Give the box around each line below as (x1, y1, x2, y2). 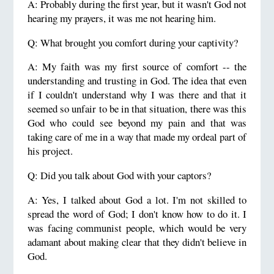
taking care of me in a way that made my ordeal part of (27, 130, 247, 144)
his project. (27, 144, 73, 158)
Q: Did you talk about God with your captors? (27, 168, 211, 183)
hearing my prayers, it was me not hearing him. (27, 10, 216, 25)
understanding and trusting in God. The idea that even (27, 73, 247, 88)
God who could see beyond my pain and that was (27, 116, 247, 130)
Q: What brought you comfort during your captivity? (27, 35, 238, 50)
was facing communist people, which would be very (27, 220, 247, 235)
